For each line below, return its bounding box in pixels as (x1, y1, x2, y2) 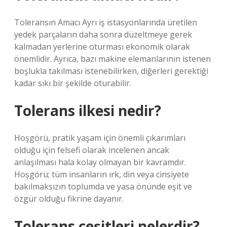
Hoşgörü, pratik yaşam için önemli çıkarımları (14, 132, 185, 143)
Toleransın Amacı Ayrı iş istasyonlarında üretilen (14, 17, 197, 28)
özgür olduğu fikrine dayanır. (14, 193, 124, 204)
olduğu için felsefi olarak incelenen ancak (14, 144, 169, 156)
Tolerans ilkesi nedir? (14, 101, 161, 120)
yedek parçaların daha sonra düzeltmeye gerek (14, 29, 192, 40)
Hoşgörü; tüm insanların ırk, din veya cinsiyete (14, 169, 189, 180)
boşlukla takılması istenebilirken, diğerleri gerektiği (14, 65, 208, 77)
